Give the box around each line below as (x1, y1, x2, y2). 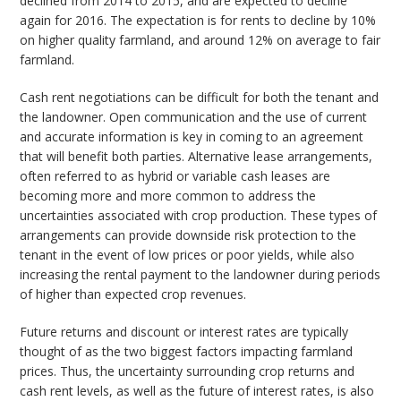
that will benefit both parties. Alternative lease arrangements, (20, 148, 373, 166)
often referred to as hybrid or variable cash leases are (20, 167, 331, 185)
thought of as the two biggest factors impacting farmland (20, 343, 354, 361)
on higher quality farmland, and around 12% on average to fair (20, 31, 381, 49)
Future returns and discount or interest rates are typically (20, 323, 349, 341)
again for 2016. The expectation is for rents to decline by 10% (20, 12, 377, 30)
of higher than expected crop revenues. (20, 286, 247, 303)
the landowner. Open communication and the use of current (20, 108, 368, 126)
